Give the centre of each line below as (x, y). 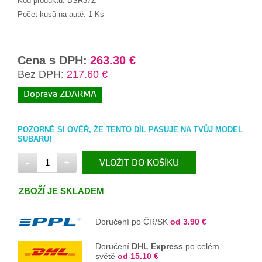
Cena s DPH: (53, 60)
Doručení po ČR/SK (133, 221)
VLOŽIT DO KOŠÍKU (139, 163)
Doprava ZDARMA (60, 94)
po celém (201, 246)
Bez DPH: (41, 74)
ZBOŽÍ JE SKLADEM (62, 191)
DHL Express (158, 246)
